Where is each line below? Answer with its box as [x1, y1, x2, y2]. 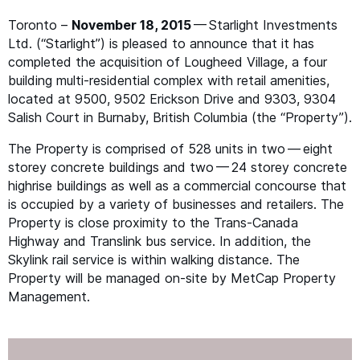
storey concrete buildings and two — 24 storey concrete [8, 159, 347, 175]
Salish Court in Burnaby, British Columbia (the [8, 109, 280, 125]
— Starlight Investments [191, 17, 337, 33]
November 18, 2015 [72, 17, 191, 33]
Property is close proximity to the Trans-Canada [8, 215, 298, 231]
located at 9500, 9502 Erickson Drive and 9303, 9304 [8, 91, 336, 107]
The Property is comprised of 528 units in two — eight [8, 141, 333, 157]
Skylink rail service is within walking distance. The [8, 252, 300, 268]
